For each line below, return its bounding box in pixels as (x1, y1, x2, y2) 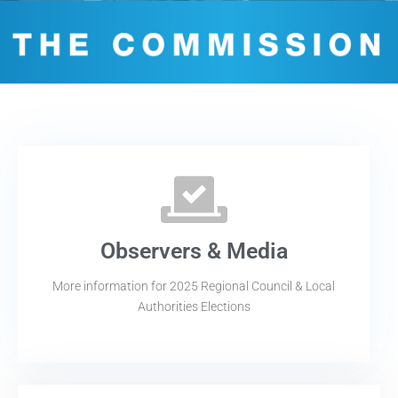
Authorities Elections (137, 298, 251, 314)
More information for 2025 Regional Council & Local (52, 278, 335, 293)
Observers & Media (99, 237, 288, 264)
